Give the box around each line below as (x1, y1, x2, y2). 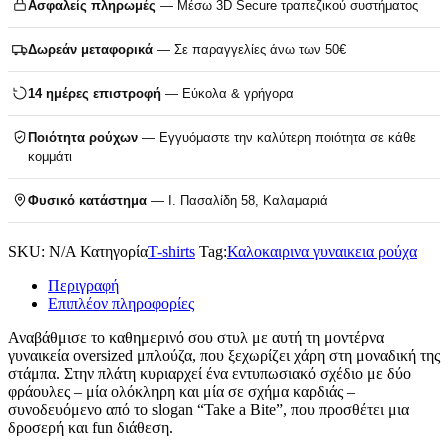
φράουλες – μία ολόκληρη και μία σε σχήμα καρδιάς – (8, 382, 355, 400)
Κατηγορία (80, 242, 148, 260)
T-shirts (148, 242, 195, 260)
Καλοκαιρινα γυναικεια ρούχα (227, 242, 417, 260)
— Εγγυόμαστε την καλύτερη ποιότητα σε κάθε (138, 129, 416, 145)
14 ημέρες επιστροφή (28, 85, 161, 101)
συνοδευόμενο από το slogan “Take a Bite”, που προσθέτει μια (8, 400, 409, 418)
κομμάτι (28, 148, 72, 164)
